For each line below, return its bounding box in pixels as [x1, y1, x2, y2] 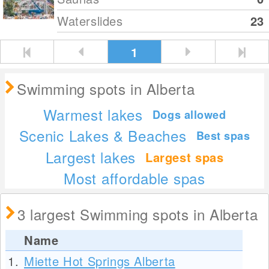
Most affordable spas [64, 167, 205, 189]
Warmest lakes [43, 104, 143, 125]
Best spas [196, 127, 250, 144]
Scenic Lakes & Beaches [19, 125, 187, 147]
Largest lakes [45, 146, 136, 168]
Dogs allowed [152, 106, 226, 122]
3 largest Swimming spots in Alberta [17, 203, 258, 225]
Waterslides [57, 12, 123, 29]
